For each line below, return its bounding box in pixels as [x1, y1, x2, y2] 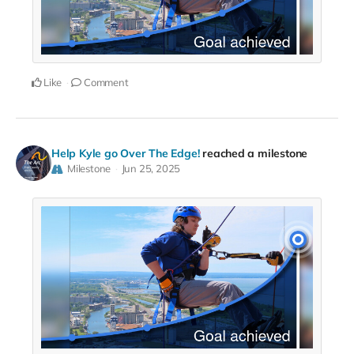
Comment [81, 75, 129, 88]
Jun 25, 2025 [121, 161, 181, 175]
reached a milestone [202, 145, 308, 160]
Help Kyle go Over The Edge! [51, 145, 200, 160]
